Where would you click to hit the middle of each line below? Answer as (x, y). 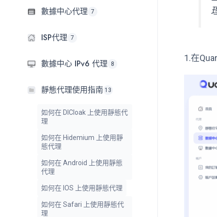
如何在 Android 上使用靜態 (82, 163)
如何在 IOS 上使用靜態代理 (82, 188)
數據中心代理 (64, 12)
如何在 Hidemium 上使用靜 (82, 138)
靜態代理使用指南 (72, 90)
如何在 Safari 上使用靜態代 (83, 205)
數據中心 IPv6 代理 (74, 64)
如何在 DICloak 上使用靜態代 (85, 113)
